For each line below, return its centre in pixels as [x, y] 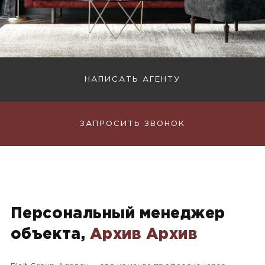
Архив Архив [144, 235]
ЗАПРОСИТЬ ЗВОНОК [132, 124]
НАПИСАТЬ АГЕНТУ [132, 80]
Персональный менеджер [118, 214]
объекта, [50, 235]
